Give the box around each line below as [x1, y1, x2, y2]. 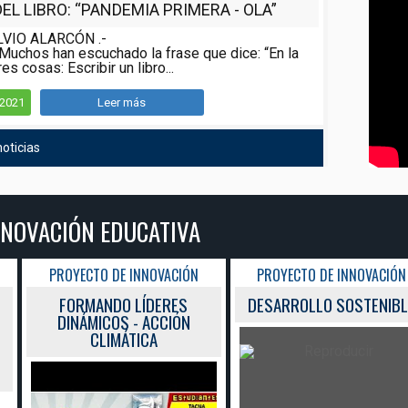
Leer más [97, 95, 147, 109]
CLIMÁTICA [89, 325, 158, 352]
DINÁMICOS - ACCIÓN [56, 308, 190, 334]
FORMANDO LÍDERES [59, 291, 189, 317]
